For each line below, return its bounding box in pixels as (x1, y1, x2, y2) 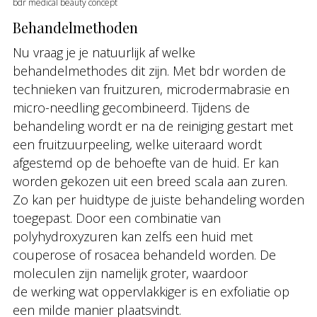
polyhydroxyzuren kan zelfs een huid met (13, 228, 253, 245)
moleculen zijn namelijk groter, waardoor (13, 265, 248, 282)
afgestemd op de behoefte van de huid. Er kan (13, 154, 279, 171)
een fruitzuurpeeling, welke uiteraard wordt (13, 136, 262, 153)
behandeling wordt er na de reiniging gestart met (13, 117, 293, 134)
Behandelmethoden (13, 18, 138, 37)
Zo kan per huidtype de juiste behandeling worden (13, 191, 304, 208)
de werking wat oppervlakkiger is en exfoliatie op (13, 283, 289, 300)
